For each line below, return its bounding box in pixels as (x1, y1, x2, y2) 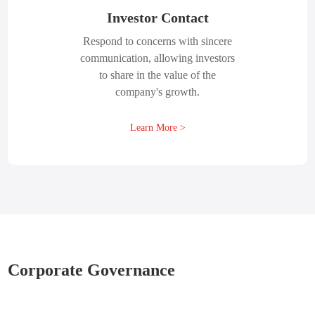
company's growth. (115, 86, 200, 98)
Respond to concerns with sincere (83, 35, 232, 47)
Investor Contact (106, 10, 209, 25)
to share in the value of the (99, 69, 216, 81)
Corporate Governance (8, 261, 176, 279)
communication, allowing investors (80, 52, 235, 64)
